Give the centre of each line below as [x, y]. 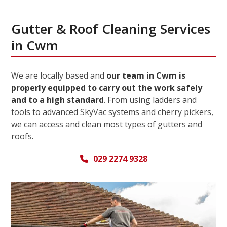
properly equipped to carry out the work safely [107, 88]
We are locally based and [59, 75]
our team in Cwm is [146, 75]
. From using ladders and [150, 100]
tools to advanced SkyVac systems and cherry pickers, [112, 112]
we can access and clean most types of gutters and [107, 124]
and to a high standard [58, 100]
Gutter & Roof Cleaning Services [111, 29]
